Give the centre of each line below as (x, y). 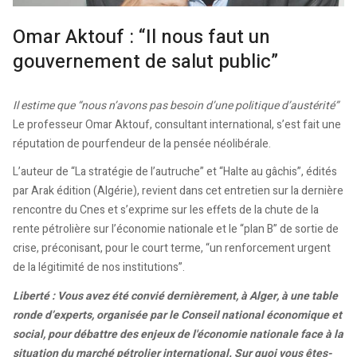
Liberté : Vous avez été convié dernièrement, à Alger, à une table (175, 296)
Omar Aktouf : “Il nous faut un (141, 37)
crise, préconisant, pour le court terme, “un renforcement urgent (172, 249)
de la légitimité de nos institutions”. (99, 268)
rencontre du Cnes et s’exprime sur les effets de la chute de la (166, 210)
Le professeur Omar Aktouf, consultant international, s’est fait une (177, 124)
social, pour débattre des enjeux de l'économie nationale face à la (178, 334)
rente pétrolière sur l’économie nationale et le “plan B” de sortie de (176, 229)
